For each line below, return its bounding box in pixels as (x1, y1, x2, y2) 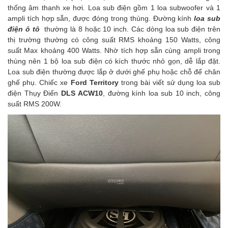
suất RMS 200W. (8, 100, 62, 108)
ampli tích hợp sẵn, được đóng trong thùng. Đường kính (8, 14, 194, 23)
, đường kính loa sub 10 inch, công (103, 89, 221, 98)
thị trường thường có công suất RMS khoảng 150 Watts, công (8, 36, 220, 44)
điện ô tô (8, 25, 40, 34)
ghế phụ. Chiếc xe (8, 78, 71, 87)
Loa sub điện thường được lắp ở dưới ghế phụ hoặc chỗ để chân (8, 68, 220, 76)
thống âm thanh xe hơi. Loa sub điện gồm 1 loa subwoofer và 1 (8, 4, 220, 12)
